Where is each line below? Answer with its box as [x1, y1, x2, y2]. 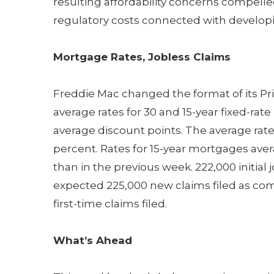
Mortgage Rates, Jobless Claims [53, 51, 231, 63]
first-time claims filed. [53, 198, 167, 210]
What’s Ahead [53, 234, 132, 246]
